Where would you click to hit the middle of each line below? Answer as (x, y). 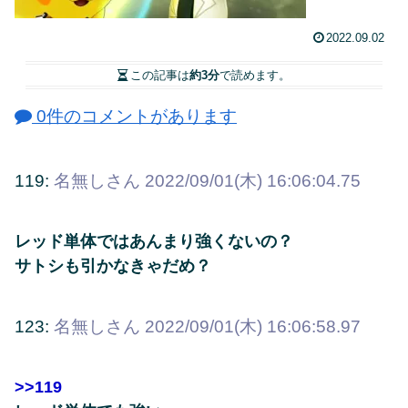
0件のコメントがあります (134, 116)
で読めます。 (255, 75)
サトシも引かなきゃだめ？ (113, 266)
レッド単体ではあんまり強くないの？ (154, 242)
